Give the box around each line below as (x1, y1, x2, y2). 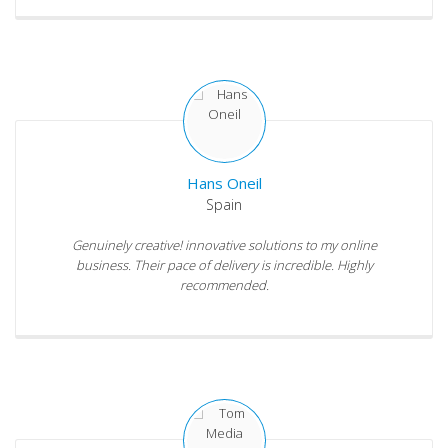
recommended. (179, 276, 269, 295)
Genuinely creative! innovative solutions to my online (71, 236, 377, 255)
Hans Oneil (186, 173, 262, 194)
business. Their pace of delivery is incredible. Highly (75, 256, 373, 275)
